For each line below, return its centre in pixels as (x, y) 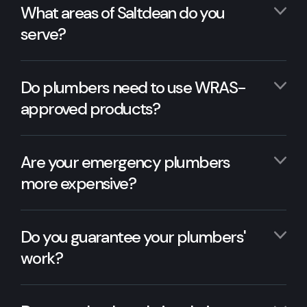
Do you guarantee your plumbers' (133, 237)
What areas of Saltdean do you (123, 13)
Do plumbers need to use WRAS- (133, 88)
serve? (43, 34)
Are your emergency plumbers (125, 162)
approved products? (90, 109)
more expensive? (78, 184)
